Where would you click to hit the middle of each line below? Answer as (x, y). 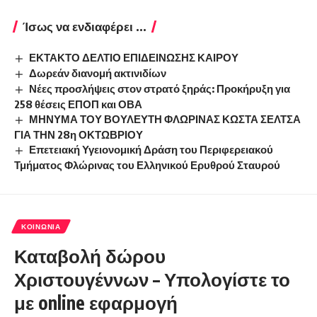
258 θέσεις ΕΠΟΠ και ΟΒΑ (78, 104)
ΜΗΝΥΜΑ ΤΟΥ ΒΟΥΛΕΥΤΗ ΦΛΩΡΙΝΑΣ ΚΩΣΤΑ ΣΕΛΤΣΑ (165, 119)
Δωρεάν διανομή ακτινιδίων (98, 73)
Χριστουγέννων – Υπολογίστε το (152, 279)
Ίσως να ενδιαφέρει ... (85, 27)
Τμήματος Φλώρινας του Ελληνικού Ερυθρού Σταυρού (147, 165)
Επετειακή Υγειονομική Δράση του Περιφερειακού (151, 149)
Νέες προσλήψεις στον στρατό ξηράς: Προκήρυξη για (160, 88)
